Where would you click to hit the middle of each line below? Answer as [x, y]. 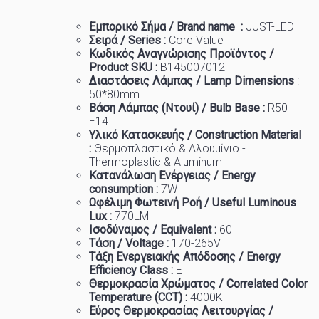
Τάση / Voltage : [130, 243]
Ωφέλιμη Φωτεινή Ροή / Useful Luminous [193, 203]
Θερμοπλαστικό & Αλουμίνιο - [170, 148]
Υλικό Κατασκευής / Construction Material [195, 135]
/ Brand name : [204, 27]
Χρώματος [188, 284]
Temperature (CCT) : [140, 297]
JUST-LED [268, 27]
